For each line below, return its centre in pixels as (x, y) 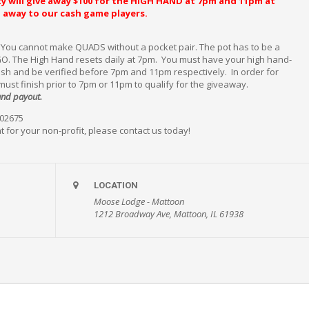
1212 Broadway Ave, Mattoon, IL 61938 (169, 213)
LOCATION (116, 185)
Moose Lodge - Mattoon (139, 201)
